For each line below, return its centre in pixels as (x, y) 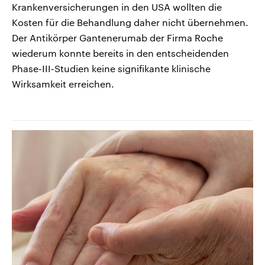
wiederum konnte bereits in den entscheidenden (120, 53)
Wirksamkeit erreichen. (63, 83)
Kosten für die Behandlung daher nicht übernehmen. (130, 22)
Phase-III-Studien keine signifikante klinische (111, 68)
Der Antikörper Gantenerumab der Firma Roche (117, 37)
